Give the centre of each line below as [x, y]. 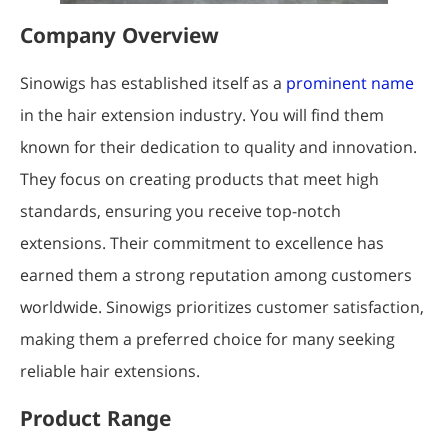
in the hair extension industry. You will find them [202, 115]
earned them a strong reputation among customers [216, 275]
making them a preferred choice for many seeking [207, 339]
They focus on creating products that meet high [199, 179]
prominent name [350, 83]
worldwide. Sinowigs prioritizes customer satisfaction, [222, 307]
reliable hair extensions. [110, 371]
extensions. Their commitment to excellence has [202, 243]
